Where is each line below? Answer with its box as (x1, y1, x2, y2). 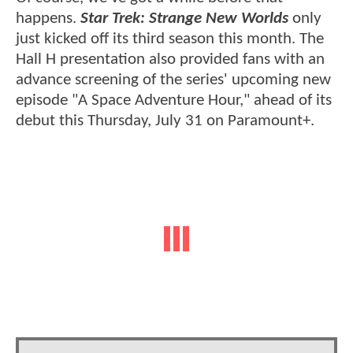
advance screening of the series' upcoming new (16, 72, 331, 89)
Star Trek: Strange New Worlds (76, 10, 292, 28)
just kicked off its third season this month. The (16, 31, 324, 48)
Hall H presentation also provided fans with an (16, 51, 325, 69)
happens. (16, 10, 76, 28)
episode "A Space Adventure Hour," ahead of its (16, 92, 332, 110)
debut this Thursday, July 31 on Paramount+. (16, 113, 314, 130)
